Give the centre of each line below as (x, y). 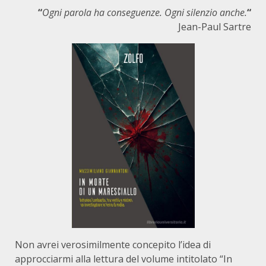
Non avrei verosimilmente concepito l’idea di (113, 245)
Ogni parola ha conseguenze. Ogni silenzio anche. (145, 12)
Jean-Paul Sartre (215, 27)
